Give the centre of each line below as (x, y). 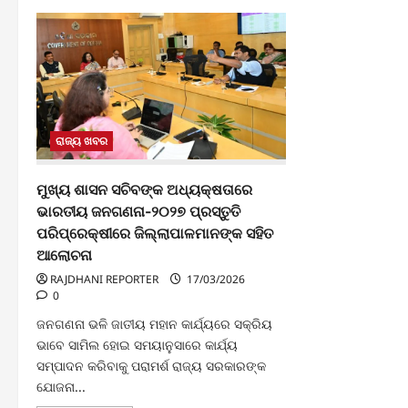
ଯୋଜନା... (61, 386)
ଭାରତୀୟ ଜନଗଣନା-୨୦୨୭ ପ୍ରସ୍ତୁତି (138, 211)
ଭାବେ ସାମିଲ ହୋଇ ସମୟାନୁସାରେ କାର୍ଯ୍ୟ (137, 344)
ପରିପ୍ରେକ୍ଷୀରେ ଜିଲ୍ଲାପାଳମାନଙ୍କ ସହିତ (155, 233)
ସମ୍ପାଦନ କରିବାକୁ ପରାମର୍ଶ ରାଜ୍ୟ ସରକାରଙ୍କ (151, 365)
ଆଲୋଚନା (64, 255)
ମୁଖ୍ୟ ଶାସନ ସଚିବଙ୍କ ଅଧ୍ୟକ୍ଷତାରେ (144, 189)
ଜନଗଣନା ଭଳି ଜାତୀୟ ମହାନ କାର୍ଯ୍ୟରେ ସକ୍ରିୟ (154, 323)
